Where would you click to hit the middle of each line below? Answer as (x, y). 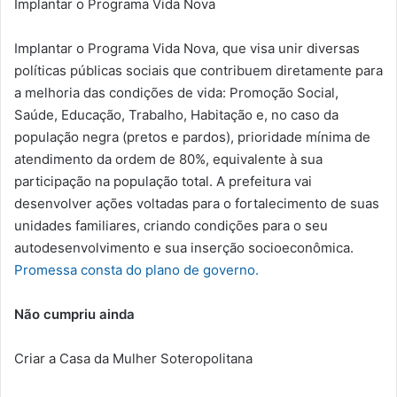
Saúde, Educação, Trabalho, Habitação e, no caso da (176, 115)
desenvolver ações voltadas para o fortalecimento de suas (197, 204)
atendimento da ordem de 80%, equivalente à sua (168, 160)
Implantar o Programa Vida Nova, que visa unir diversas (187, 49)
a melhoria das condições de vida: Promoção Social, (176, 93)
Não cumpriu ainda (74, 315)
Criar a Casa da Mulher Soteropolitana (133, 359)
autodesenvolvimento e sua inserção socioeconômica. (184, 248)
